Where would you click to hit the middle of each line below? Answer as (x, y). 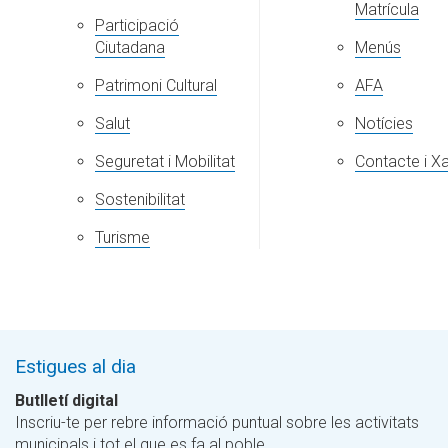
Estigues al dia (75, 367)
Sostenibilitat (140, 200)
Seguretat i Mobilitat (165, 162)
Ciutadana (130, 48)
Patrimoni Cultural (156, 86)
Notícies (384, 124)
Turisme (122, 238)
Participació (137, 26)
